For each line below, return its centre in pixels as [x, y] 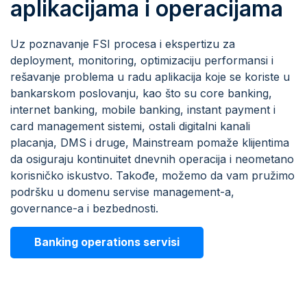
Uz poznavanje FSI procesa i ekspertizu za [123, 44]
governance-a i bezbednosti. [84, 209]
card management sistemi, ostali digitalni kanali [130, 126]
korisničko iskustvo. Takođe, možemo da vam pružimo [152, 176]
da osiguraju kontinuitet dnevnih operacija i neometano [152, 159]
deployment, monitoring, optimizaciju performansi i [142, 61]
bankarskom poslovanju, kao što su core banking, [141, 94]
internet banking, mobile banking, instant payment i [143, 110]
